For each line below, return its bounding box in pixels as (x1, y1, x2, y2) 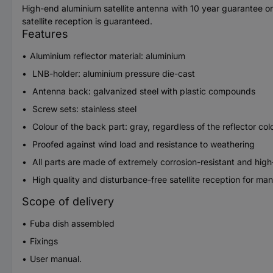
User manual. (30, 253, 82, 264)
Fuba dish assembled (30, 218, 115, 229)
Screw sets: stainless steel (30, 103, 136, 114)
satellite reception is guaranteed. (22, 15, 152, 26)
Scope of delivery (22, 194, 114, 208)
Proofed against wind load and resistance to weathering (30, 138, 255, 149)
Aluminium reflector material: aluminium (30, 50, 185, 61)
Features (22, 27, 68, 40)
